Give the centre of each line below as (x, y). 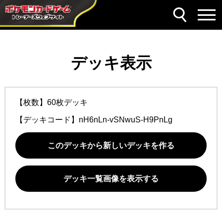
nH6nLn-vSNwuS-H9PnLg (125, 120)
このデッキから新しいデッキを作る (111, 145)
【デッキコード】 (47, 120)
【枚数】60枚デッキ (51, 102)
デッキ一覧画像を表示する (111, 179)
